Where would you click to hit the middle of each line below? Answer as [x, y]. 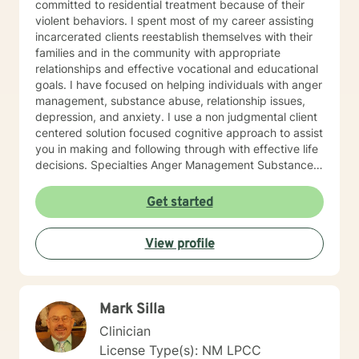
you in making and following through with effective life [177, 149]
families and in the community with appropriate [68, 52]
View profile [179, 244]
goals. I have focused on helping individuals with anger [52, 85]
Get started [179, 203]
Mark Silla [132, 310]
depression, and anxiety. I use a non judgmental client [101, 117]
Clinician [125, 331]
